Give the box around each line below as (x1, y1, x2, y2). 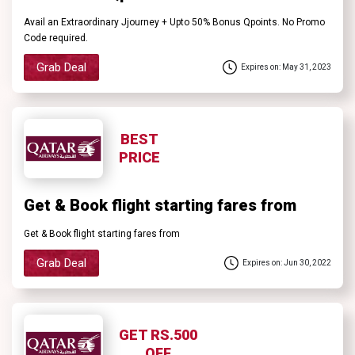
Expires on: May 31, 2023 (241, 63, 331, 72)
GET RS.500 (119, 326, 197, 344)
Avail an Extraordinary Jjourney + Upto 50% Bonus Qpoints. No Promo (24, 16, 325, 28)
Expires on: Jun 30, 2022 (242, 258, 331, 268)
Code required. (24, 32, 88, 44)
